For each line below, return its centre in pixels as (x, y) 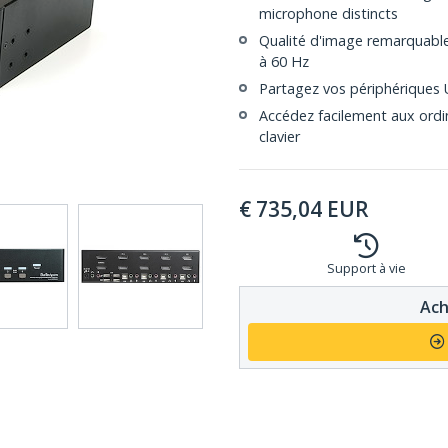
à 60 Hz (284, 61)
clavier (279, 136)
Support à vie (366, 268)
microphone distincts (328, 13)
